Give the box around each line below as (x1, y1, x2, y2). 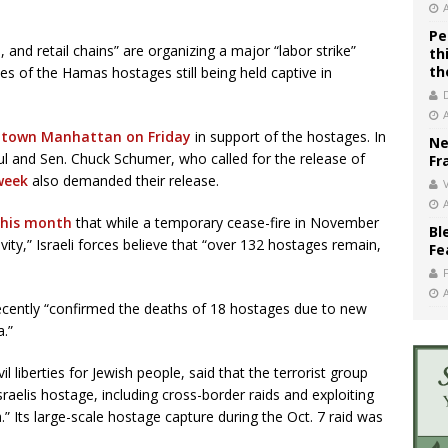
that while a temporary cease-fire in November (72, 213, 379, 232)
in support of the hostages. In (191, 127, 386, 146)
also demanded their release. (28, 171, 219, 190)
